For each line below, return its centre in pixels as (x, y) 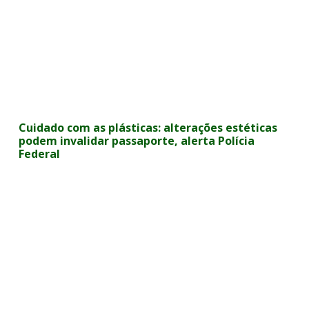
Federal (40, 154)
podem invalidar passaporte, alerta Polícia (137, 141)
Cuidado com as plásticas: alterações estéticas (148, 128)
